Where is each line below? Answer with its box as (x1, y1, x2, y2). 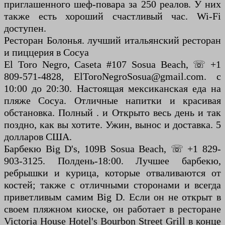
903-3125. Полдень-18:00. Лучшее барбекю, (4, 155, 221, 167)
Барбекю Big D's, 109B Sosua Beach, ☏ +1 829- (4, 143, 221, 155)
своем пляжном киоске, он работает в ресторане (4, 203, 221, 215)
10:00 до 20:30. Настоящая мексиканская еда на (4, 83, 221, 94)
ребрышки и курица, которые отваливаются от (4, 167, 221, 179)
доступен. (4, 23, 46, 34)
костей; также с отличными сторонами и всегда (4, 179, 221, 191)
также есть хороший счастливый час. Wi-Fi (4, 11, 221, 22)
